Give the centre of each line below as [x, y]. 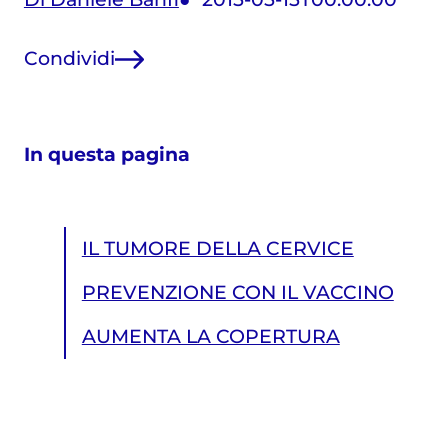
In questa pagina [106, 154]
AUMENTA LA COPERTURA [210, 336]
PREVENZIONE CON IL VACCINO [237, 292]
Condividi [69, 59]
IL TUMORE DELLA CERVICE [217, 249]
